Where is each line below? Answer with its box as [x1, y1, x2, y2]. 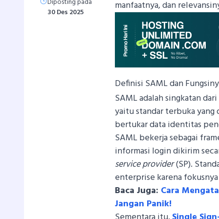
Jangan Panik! [115, 197, 172, 211]
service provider [115, 157, 174, 172]
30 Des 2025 [47, 6, 84, 18]
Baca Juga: [115, 183, 161, 198]
